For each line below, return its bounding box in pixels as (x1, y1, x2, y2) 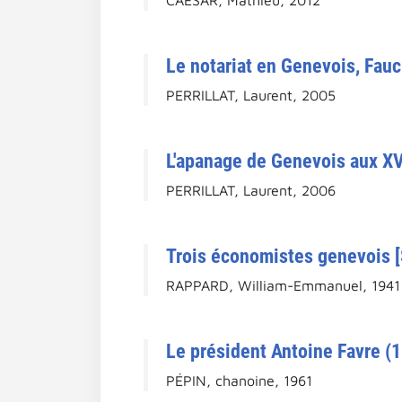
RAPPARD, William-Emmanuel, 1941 (166, 276, 400, 293)
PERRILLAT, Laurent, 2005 (166, 86, 336, 103)
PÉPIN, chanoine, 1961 (166, 371, 312, 389)
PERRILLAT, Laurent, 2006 (166, 181, 336, 198)
